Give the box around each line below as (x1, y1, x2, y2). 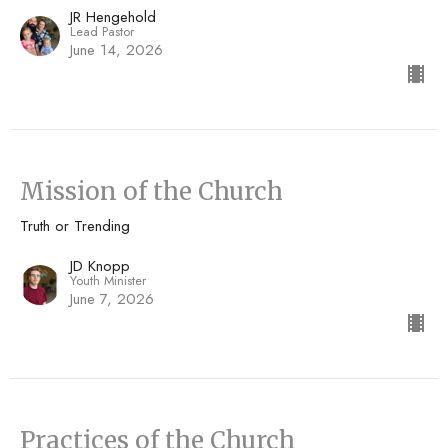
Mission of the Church (20, 176, 283, 208)
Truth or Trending (20, 215, 130, 238)
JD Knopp (70, 255, 130, 278)
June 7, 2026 (70, 288, 154, 311)
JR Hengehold (70, 6, 156, 29)
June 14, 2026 (70, 39, 163, 62)
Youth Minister (70, 271, 146, 291)
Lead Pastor (70, 22, 134, 42)
